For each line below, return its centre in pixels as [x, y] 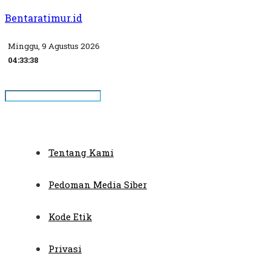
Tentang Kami [81, 152]
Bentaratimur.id [44, 18]
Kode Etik [70, 217]
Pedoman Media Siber [98, 184]
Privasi [65, 249]
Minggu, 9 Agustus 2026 [54, 46]
